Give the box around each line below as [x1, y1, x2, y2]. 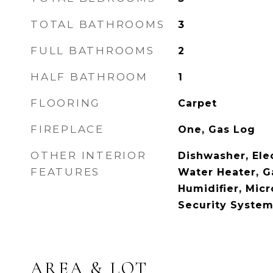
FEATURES [30, 166, 100, 178]
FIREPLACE [30, 123, 104, 135]
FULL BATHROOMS [30, 44, 155, 57]
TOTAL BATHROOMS [30, 18, 165, 30]
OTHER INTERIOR [30, 149, 147, 161]
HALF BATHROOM [30, 71, 148, 83]
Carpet [177, 97, 217, 109]
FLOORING [30, 97, 101, 109]
